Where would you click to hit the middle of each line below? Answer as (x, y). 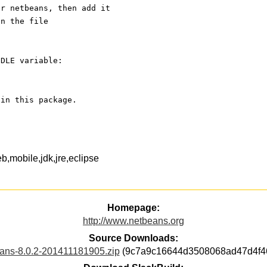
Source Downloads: (133, 238)
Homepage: (133, 208)
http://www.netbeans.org (133, 221)
